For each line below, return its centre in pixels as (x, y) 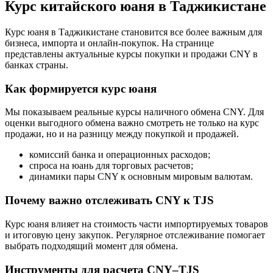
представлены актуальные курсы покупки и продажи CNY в (131, 54)
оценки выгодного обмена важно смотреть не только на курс (132, 123)
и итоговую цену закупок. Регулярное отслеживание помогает (135, 235)
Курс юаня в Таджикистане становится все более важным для (133, 32)
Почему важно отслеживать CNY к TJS (109, 200)
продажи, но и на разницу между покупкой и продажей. (122, 134)
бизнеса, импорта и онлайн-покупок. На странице (109, 43)
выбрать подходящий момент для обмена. (91, 246)
